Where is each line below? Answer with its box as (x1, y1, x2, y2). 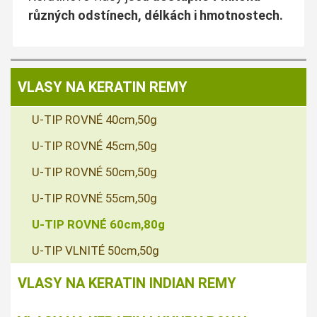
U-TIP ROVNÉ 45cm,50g (32, 138, 157, 153)
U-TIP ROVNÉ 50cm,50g (32, 164, 157, 179)
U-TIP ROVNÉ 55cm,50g (32, 190, 157, 205)
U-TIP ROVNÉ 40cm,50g (32, 112, 157, 127)
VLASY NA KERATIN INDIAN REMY (18, 274, 236, 292)
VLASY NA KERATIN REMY (18, 78, 188, 96)
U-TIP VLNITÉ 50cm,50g (32, 243, 159, 258)
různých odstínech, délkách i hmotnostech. (28, 7, 283, 23)
